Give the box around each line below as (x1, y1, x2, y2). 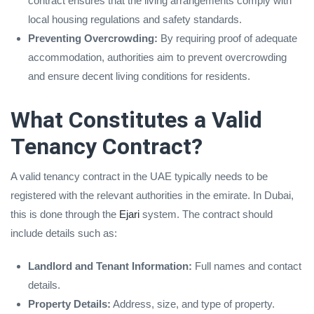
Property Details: (28, 297, 111, 310)
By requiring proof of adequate (158, 32, 297, 44)
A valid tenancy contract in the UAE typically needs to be (11, 170, 268, 182)
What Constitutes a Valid (11, 106, 262, 133)
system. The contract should (142, 207, 273, 220)
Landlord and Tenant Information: (28, 259, 192, 272)
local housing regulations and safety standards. (28, 13, 242, 25)
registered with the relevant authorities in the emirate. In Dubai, (11, 189, 294, 201)
